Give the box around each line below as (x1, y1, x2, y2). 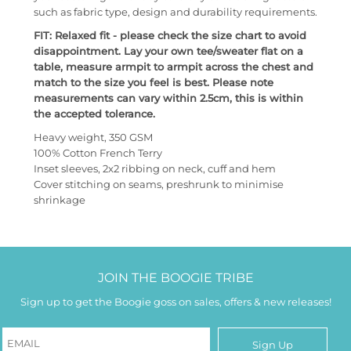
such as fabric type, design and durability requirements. (34, 5, 317, 18)
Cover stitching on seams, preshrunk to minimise (34, 178, 284, 190)
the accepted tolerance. (34, 107, 155, 120)
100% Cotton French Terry (34, 147, 162, 159)
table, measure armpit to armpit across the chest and (34, 60, 313, 73)
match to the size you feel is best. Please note (34, 76, 273, 89)
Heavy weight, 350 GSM (34, 131, 153, 143)
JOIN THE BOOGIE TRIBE (97, 270, 254, 285)
